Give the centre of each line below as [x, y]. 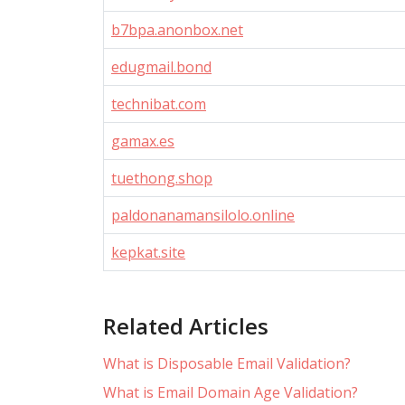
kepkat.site [148, 252]
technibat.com [159, 104]
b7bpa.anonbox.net [177, 30]
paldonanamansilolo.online [203, 215]
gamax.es [143, 141]
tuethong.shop [162, 178]
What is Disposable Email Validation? [227, 363]
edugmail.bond [161, 67]
